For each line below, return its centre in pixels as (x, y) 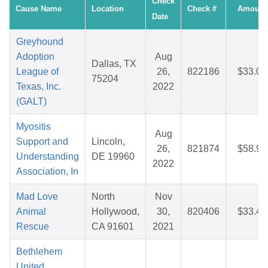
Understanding (48, 157)
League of (37, 72)
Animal (31, 212)
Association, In (47, 172)
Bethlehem (39, 252)
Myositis (33, 127)
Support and (42, 142)
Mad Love (37, 197)
